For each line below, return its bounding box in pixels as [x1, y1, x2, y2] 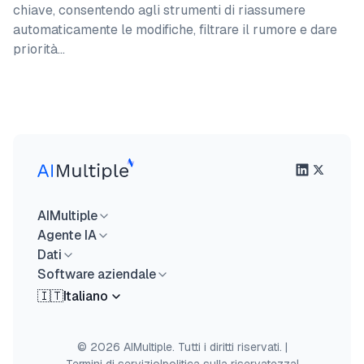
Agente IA [37, 227, 97, 244]
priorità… [13, 41, 65, 58]
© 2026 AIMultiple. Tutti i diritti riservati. [76, 340, 282, 354]
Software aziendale [37, 266, 156, 283]
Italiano [63, 288, 108, 305]
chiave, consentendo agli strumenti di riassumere [13, 2, 305, 19]
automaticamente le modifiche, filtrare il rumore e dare [13, 21, 337, 38]
